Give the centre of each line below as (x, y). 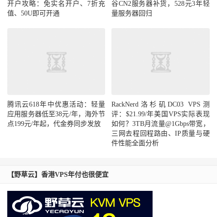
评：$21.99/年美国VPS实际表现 (161, 114)
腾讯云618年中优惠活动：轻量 (56, 105)
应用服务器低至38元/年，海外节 (56, 114)
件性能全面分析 (135, 143)
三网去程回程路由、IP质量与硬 (161, 134)
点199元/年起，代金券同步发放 (54, 124)
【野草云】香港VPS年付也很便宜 (58, 175)
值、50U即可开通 (33, 14)
